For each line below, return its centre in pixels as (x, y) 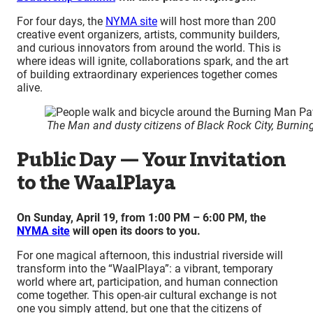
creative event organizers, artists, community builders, (148, 34)
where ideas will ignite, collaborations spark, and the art (153, 61)
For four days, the (61, 21)
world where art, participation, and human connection (147, 282)
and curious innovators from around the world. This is (149, 48)
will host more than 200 (217, 21)
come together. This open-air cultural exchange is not (147, 295)
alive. (30, 87)
